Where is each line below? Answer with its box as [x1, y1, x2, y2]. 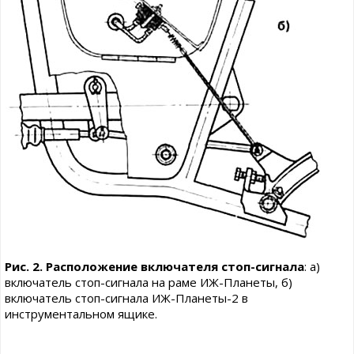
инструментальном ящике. [5, 306, 157, 322]
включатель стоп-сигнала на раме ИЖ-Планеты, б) [5, 274, 292, 290]
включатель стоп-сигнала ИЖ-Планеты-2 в [5, 290, 248, 306]
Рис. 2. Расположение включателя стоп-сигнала [5, 258, 304, 274]
